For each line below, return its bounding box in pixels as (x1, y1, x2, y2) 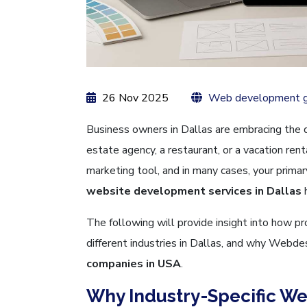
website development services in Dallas (86, 183, 304, 199)
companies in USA (86, 256, 181, 271)
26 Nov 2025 (99, 90, 169, 106)
